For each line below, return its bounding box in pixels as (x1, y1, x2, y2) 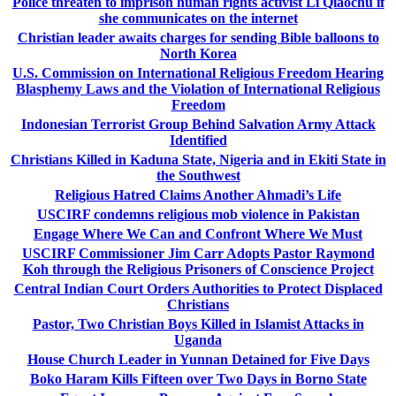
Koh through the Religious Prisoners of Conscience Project (22, 261, 374, 277)
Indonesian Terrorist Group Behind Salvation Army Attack (20, 116, 376, 132)
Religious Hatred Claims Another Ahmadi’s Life (55, 187, 341, 202)
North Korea (159, 45, 237, 61)
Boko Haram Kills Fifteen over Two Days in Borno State (29, 370, 367, 386)
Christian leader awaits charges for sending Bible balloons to (17, 29, 379, 45)
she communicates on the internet (98, 10, 298, 26)
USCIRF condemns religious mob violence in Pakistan (36, 206, 360, 222)
